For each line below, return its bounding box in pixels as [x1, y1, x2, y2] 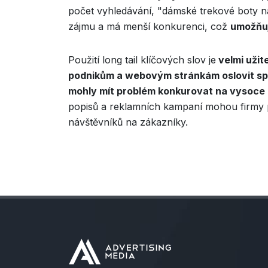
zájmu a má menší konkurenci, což [68, 20, 230, 32]
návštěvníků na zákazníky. [68, 116, 188, 128]
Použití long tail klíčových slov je [68, 54, 216, 66]
